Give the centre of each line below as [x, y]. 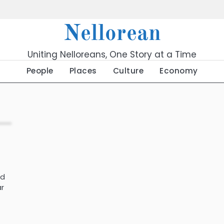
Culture [128, 71]
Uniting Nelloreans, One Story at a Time [112, 54]
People [40, 71]
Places [83, 71]
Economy [179, 71]
